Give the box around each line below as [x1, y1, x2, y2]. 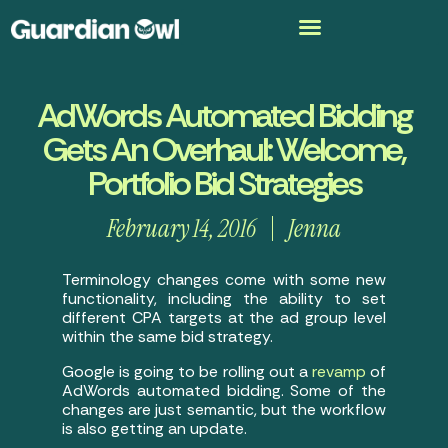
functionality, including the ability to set [62, 287, 386, 309]
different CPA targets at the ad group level [62, 306, 386, 328]
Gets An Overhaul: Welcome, [43, 127, 405, 173]
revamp [311, 360, 366, 382]
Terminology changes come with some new [62, 268, 386, 290]
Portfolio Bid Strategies [87, 161, 361, 207]
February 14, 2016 [107, 212, 256, 246]
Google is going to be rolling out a [62, 360, 312, 382]
